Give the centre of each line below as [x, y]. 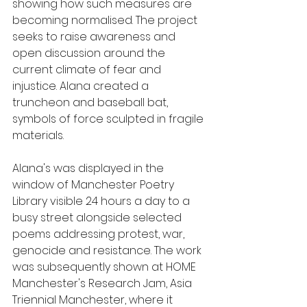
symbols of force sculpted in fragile [109, 119]
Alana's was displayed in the [89, 168]
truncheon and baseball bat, [91, 102]
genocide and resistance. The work [108, 250]
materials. [39, 135]
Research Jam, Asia [142, 283]
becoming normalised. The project [106, 20]
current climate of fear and [88, 70]
